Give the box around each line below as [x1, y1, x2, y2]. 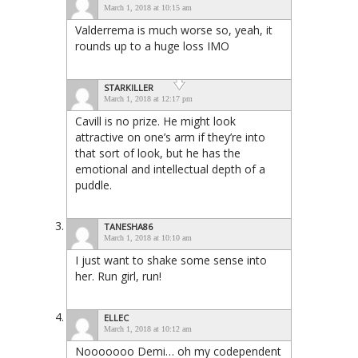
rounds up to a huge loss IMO [75, 38, 229, 54]
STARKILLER [104, 81, 153, 93]
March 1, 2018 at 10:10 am [104, 233, 192, 242]
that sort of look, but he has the [75, 145, 241, 161]
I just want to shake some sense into [75, 252, 267, 268]
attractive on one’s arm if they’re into [75, 129, 265, 145]
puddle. [75, 177, 112, 193]
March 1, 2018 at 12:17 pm [104, 93, 193, 103]
